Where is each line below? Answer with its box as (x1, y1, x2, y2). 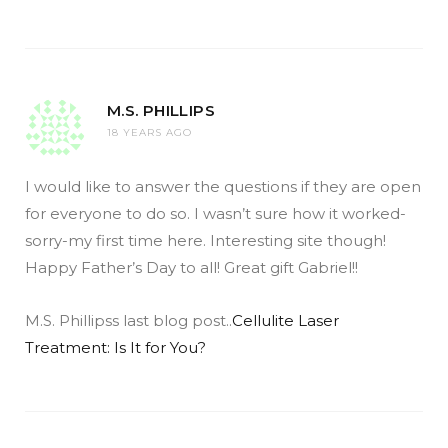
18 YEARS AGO (107, 126, 192, 140)
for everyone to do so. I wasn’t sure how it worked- (25, 204, 406, 224)
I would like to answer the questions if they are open (25, 177, 421, 197)
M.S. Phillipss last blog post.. (25, 311, 232, 331)
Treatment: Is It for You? (25, 338, 206, 358)
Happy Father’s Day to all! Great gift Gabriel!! (25, 258, 358, 278)
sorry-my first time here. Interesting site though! (25, 231, 386, 251)
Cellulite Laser (232, 311, 339, 331)
